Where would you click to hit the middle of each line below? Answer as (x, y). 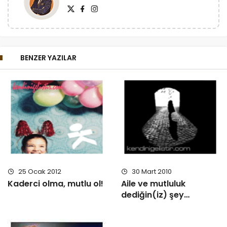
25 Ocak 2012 (39, 171)
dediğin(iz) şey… (155, 195)
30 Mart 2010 (151, 171)
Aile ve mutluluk (153, 184)
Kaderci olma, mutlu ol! (55, 184)
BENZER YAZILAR (48, 58)
